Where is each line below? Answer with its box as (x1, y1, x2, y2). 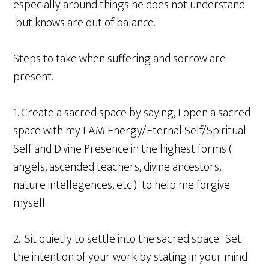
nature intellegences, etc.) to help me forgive (13, 174, 231, 195)
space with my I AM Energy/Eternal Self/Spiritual (13, 120, 247, 141)
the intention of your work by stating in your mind (13, 246, 248, 267)
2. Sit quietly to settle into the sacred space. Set (13, 228, 242, 249)
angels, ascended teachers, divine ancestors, (13, 156, 222, 177)
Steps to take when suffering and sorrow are (13, 48, 226, 69)
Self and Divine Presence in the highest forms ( (13, 138, 233, 159)
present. (13, 66, 53, 87)
